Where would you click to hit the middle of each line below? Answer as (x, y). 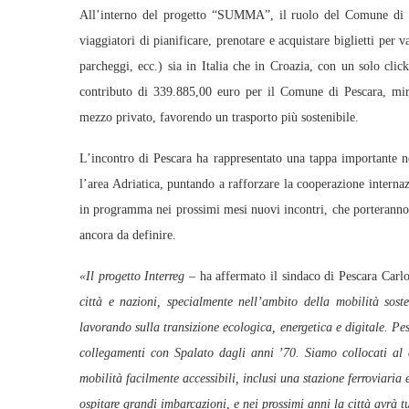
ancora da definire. (128, 235)
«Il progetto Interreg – (138, 276)
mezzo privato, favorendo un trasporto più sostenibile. (219, 117)
